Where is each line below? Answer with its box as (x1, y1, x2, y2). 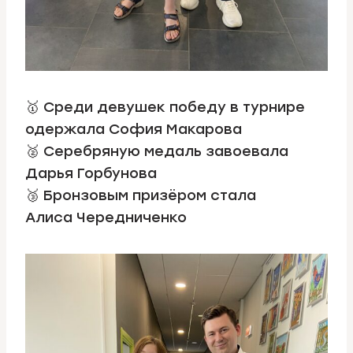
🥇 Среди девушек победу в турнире (25, 98, 305, 116)
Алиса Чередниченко (25, 208, 187, 226)
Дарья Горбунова (25, 164, 157, 182)
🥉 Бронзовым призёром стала (25, 186, 256, 204)
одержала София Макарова (25, 120, 246, 138)
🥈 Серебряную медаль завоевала (25, 142, 288, 160)
